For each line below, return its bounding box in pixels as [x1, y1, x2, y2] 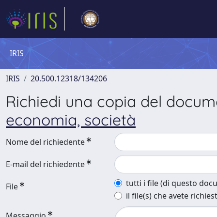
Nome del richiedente [6, 137, 85, 147]
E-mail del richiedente [6, 159, 85, 170]
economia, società [6, 110, 136, 129]
